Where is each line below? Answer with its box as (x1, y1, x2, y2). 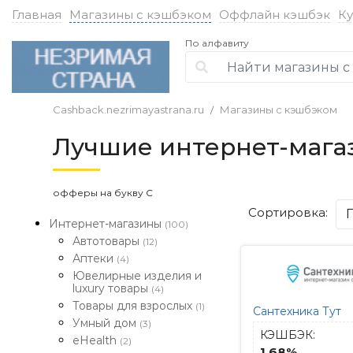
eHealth (72, 333, 120, 347)
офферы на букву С (53, 187, 153, 199)
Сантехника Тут (253, 304, 341, 318)
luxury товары (72, 281, 151, 295)
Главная (12, 6, 61, 22)
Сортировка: (248, 204, 328, 220)
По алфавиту (185, 37, 249, 49)
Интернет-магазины (49, 217, 165, 231)
